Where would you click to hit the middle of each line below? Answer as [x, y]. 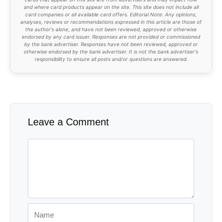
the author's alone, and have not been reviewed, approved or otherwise [111, 29]
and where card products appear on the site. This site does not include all [111, 7]
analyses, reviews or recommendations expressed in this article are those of [111, 22]
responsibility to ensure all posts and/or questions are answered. [111, 59]
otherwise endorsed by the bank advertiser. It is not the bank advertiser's [111, 51]
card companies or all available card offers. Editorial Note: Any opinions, [111, 14]
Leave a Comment [68, 122]
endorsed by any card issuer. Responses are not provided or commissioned [111, 36]
